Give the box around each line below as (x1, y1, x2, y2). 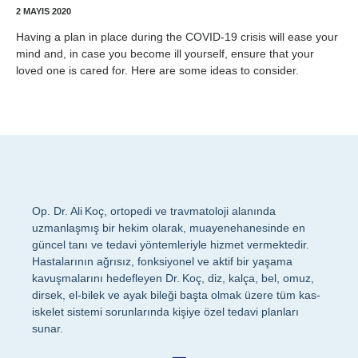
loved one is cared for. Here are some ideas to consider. (16, 64, 299, 77)
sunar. (32, 322, 63, 335)
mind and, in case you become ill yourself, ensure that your (16, 47, 314, 60)
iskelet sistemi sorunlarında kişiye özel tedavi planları (32, 305, 299, 318)
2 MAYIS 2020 (16, 6, 71, 16)
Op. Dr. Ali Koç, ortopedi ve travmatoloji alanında (32, 205, 276, 217)
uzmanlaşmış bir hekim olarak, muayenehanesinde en (32, 221, 305, 234)
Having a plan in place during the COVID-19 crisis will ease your (16, 30, 338, 43)
